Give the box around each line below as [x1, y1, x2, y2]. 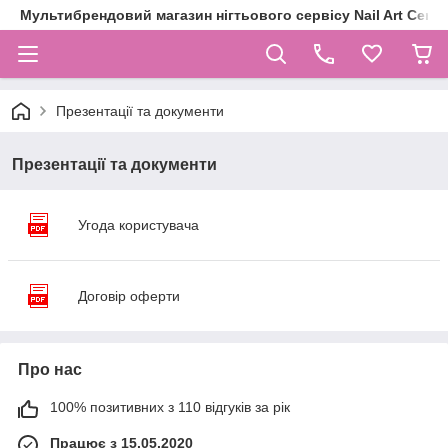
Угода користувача [78, 217, 199, 233]
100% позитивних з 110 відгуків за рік [50, 399, 290, 415]
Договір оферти [78, 288, 180, 304]
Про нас [18, 361, 82, 378]
